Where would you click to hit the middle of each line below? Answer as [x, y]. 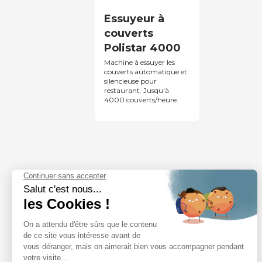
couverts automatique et [146, 71]
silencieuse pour [131, 81]
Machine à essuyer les [140, 62]
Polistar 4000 [143, 48]
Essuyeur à [135, 18]
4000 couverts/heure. [142, 99]
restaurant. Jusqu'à [137, 90]
